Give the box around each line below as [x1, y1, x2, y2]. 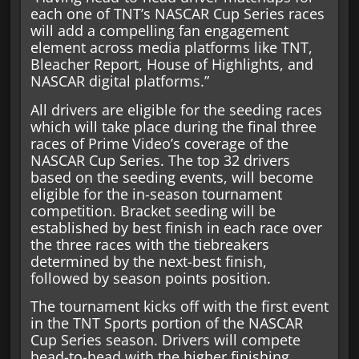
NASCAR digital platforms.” [30, 71, 209, 91]
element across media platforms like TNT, [30, 38, 313, 58]
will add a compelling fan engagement [30, 21, 288, 41]
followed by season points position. [30, 268, 271, 288]
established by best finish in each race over [30, 217, 322, 237]
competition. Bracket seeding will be [30, 200, 276, 220]
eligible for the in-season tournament [30, 184, 282, 204]
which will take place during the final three [30, 116, 317, 136]
